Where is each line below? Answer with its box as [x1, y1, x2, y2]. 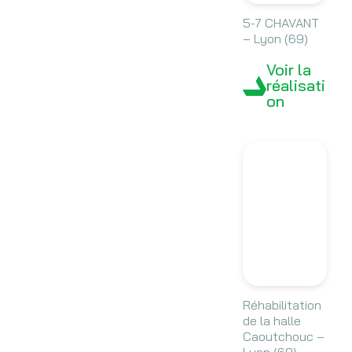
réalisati [266, 75, 325, 96]
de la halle [242, 313, 301, 329]
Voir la [266, 60, 311, 80]
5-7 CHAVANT [242, 15, 319, 31]
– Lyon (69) [242, 31, 308, 47]
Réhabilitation [242, 297, 321, 313]
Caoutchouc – [242, 328, 324, 345]
